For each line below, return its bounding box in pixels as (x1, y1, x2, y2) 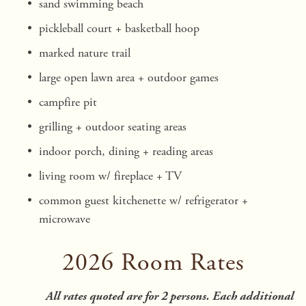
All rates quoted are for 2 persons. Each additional (46, 289, 294, 304)
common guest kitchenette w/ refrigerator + (39, 192, 248, 208)
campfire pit (39, 94, 100, 110)
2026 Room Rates (61, 247, 245, 279)
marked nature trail (39, 44, 134, 61)
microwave (39, 210, 90, 227)
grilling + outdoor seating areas (39, 118, 186, 135)
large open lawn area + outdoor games (39, 69, 219, 85)
